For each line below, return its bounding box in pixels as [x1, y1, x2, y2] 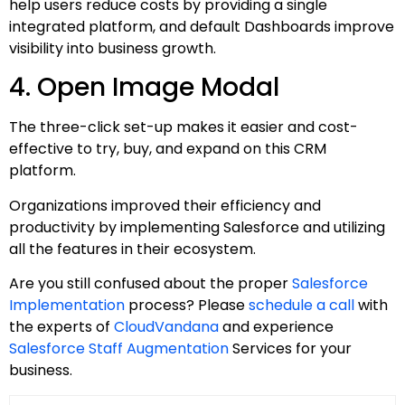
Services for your [229, 338, 352, 360]
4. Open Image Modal [9, 70, 279, 106]
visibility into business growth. [9, 37, 220, 59]
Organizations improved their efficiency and [9, 194, 321, 216]
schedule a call [249, 295, 354, 316]
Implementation [9, 295, 125, 316]
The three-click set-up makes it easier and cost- [9, 117, 358, 138]
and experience [219, 316, 334, 338]
